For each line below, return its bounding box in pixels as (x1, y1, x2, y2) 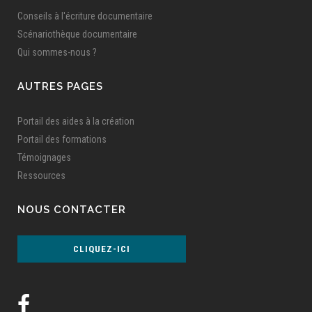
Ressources (17, 169, 65, 181)
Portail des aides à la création (17, 115, 134, 127)
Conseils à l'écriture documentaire (17, 10, 153, 22)
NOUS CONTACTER (17, 203, 126, 216)
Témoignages (17, 151, 71, 163)
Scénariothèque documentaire (17, 28, 137, 40)
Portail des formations (17, 133, 107, 145)
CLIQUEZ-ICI (72, 243, 130, 254)
